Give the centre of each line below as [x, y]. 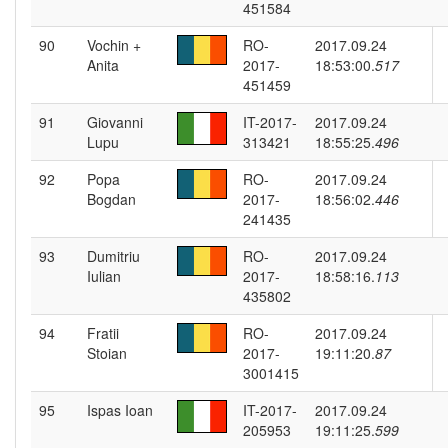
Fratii [103, 333]
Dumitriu [113, 256]
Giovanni [115, 122]
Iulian [104, 276]
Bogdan [111, 199]
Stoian [107, 353]
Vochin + [114, 45]
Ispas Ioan [120, 410]
